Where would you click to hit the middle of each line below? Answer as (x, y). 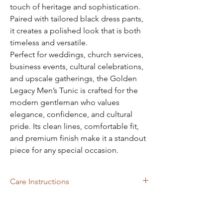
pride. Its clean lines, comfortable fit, (74, 126)
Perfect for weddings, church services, (77, 55)
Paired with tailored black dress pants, (77, 19)
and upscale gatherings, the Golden (73, 78)
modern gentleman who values (65, 102)
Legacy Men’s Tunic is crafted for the (74, 90)
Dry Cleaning (30, 200)
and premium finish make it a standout (78, 138)
